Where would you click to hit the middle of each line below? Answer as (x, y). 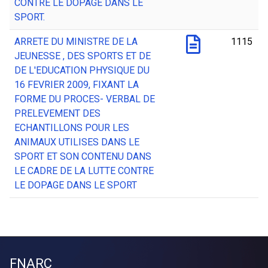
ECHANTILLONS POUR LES (72, 128)
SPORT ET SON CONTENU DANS (83, 157)
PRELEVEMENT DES (57, 114)
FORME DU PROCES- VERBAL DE (85, 99)
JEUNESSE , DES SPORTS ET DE (83, 56)
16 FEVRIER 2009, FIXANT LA (77, 85)
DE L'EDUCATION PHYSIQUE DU (82, 71)
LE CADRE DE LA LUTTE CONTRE (84, 171)
